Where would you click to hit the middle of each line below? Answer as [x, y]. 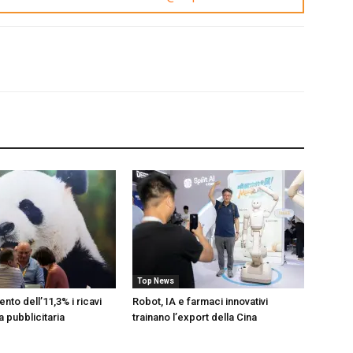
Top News [156, 281]
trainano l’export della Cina [195, 317]
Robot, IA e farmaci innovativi [200, 301]
